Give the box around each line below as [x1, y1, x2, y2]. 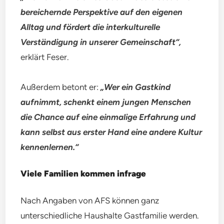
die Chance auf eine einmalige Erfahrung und [20, 111, 196, 122]
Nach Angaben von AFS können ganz [20, 195, 159, 205]
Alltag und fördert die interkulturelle [20, 21, 160, 32]
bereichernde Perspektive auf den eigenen [20, 6, 183, 17]
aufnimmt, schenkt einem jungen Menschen [20, 96, 191, 107]
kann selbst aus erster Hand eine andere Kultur [20, 126, 202, 137]
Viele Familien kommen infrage [20, 168, 146, 178]
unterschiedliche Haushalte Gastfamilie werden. [20, 210, 199, 220]
